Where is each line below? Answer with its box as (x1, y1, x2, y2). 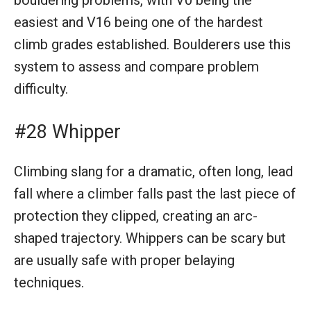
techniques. (14, 274, 84, 291)
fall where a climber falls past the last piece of (14, 185, 296, 202)
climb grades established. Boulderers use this (14, 35, 291, 53)
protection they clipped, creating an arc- (14, 207, 258, 224)
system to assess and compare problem (14, 58, 259, 75)
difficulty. (14, 80, 68, 97)
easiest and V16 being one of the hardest (14, 13, 263, 31)
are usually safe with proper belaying (14, 251, 235, 269)
